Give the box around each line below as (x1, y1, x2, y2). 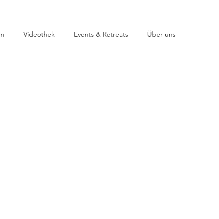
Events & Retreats (74, 30, 128, 39)
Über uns (147, 30, 175, 39)
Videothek (23, 30, 55, 39)
